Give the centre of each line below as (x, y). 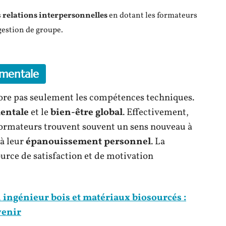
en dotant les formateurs (152, 16)
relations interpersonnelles (55, 16)
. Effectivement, (156, 112)
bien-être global (87, 112)
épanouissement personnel (88, 142)
